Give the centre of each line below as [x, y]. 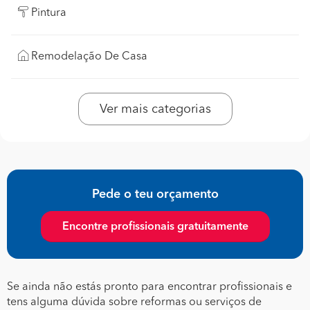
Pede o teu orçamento [155, 194]
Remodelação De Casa [89, 56]
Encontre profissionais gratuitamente [155, 227]
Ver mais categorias [155, 109]
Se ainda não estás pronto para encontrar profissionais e [149, 287]
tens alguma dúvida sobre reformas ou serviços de [134, 302]
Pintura [49, 13]
